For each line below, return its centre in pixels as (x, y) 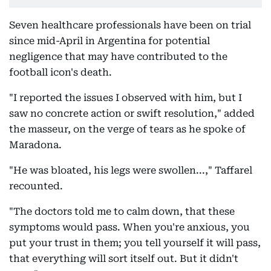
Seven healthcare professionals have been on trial (130, 25)
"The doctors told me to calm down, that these (122, 211)
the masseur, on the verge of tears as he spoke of (127, 129)
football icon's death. (60, 72)
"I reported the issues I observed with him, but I (126, 98)
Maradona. (35, 145)
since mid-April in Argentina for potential (109, 41)
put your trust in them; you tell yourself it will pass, (135, 243)
